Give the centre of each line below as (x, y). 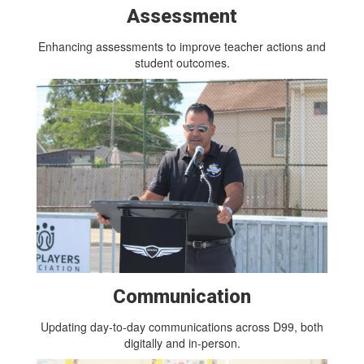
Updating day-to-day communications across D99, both (182, 326)
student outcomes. (182, 63)
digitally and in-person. (182, 342)
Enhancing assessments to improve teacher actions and (182, 47)
